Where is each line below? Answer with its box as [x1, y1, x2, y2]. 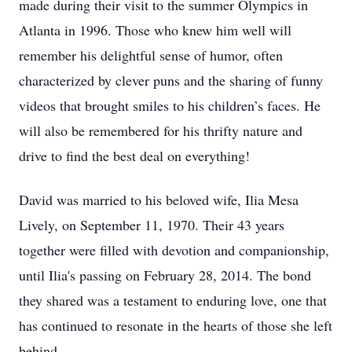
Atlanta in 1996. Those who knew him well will [19, 20, 291, 39]
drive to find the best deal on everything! [19, 146, 250, 165]
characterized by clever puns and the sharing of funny [19, 71, 323, 90]
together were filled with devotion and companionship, [19, 240, 329, 259]
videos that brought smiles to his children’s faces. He [19, 96, 321, 115]
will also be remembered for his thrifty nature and [19, 121, 302, 140]
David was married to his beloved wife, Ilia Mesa [19, 190, 299, 209]
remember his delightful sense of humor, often [19, 46, 283, 64]
